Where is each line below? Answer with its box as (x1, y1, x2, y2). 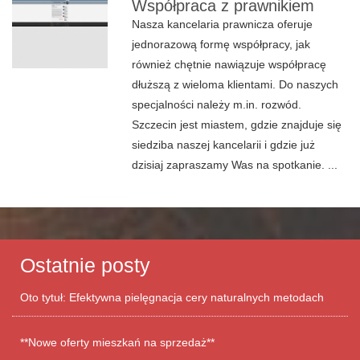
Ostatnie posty (20, 254, 150, 276)
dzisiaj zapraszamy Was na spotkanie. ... (132, 158, 338, 171)
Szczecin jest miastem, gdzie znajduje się (132, 118, 342, 131)
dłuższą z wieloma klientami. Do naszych (132, 78, 339, 91)
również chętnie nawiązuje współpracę (132, 58, 327, 71)
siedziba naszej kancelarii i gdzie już (132, 138, 316, 151)
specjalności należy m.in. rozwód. (132, 98, 302, 111)
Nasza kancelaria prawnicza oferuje (132, 18, 313, 31)
